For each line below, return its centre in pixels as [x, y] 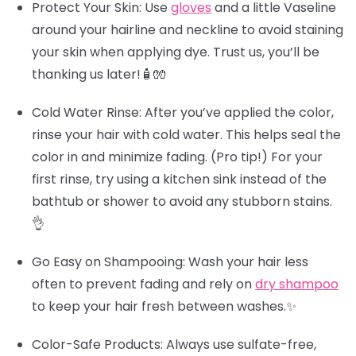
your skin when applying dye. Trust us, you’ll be [176, 52]
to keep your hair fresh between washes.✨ [164, 306]
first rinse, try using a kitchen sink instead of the [179, 179]
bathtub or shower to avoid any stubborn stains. [182, 201]
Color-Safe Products [96, 344]
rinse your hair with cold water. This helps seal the [186, 135]
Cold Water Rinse [85, 112]
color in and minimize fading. [121, 157]
